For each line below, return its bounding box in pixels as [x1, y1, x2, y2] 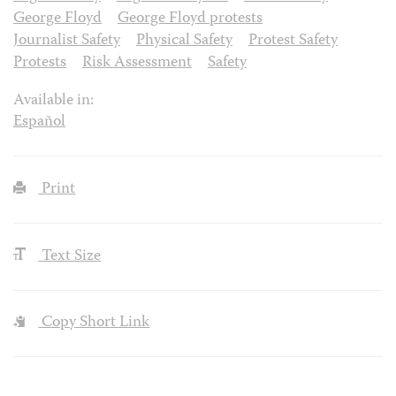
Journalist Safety [13, 27, 120, 54]
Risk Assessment [81, 49, 192, 76]
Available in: [13, 88, 94, 114]
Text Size [38, 243, 102, 270]
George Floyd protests [117, 5, 263, 32]
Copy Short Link [38, 310, 150, 337]
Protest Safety [247, 27, 338, 54]
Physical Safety [135, 27, 232, 54]
